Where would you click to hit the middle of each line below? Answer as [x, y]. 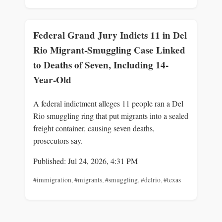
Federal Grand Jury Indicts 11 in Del [110, 35]
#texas [172, 180]
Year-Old [52, 80]
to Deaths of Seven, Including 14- [101, 65]
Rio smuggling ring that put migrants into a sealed [111, 115]
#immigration [52, 180]
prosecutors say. [58, 140]
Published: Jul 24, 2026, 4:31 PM [85, 161]
